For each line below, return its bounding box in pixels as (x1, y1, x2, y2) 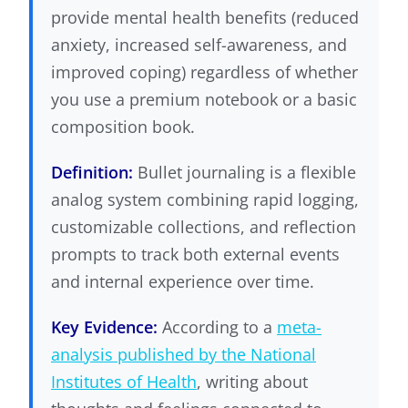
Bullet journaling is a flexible (133, 161, 356, 184)
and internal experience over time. (51, 270, 314, 293)
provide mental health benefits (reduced (51, 6, 359, 29)
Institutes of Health (51, 371, 197, 393)
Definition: (51, 161, 133, 184)
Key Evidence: (51, 316, 158, 339)
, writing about (197, 371, 308, 393)
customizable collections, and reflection (51, 216, 356, 239)
